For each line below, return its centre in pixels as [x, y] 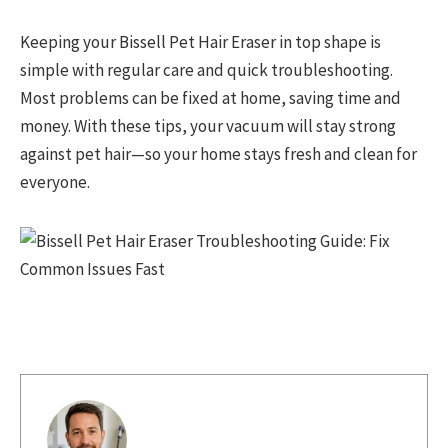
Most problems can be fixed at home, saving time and [210, 97]
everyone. [55, 181]
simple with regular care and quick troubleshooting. [206, 69]
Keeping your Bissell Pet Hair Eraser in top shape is [200, 41]
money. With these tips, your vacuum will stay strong [208, 125]
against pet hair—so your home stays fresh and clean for [218, 153]
